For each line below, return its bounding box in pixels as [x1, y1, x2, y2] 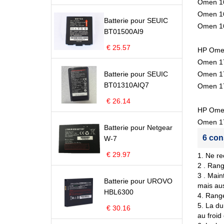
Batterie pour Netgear [104, 123, 172, 131]
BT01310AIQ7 [104, 81, 149, 89]
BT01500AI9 [104, 27, 143, 35]
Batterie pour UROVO [104, 177, 172, 185]
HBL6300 [104, 188, 133, 196]
